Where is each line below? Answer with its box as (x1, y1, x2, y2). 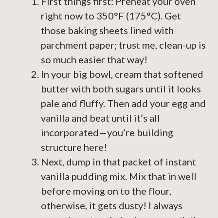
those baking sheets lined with (41, 24, 174, 36)
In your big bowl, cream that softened (41, 68, 203, 80)
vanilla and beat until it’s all (41, 112, 160, 124)
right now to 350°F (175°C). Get (41, 10, 181, 22)
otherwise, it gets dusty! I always (41, 200, 182, 212)
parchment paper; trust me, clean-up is (41, 39, 206, 51)
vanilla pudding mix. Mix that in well (41, 170, 197, 182)
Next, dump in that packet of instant (41, 156, 196, 168)
